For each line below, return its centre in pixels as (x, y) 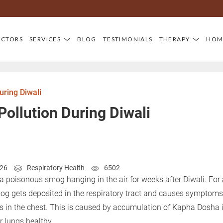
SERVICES (45, 39)
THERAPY (174, 39)
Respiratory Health (56, 168)
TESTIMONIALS (128, 39)
